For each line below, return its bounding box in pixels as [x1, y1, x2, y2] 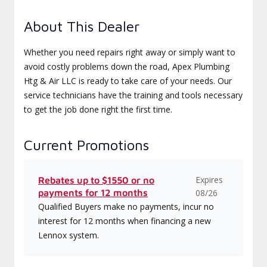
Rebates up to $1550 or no [38, 175, 154, 185]
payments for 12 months [38, 187, 148, 198]
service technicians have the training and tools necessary [24, 89, 243, 101]
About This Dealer [24, 18, 139, 35]
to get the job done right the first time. [24, 104, 172, 115]
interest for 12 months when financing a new [38, 215, 211, 226]
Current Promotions [24, 136, 149, 153]
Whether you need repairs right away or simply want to [24, 46, 235, 58]
